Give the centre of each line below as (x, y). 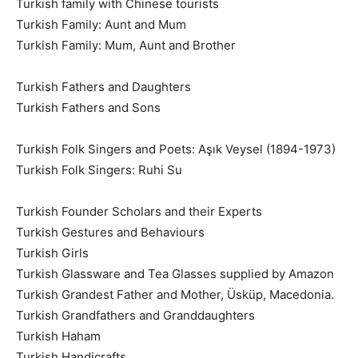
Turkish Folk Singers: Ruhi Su (99, 169)
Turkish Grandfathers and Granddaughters (135, 315)
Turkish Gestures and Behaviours (110, 232)
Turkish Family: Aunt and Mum (101, 24)
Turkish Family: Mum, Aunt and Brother (126, 45)
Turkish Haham (58, 336)
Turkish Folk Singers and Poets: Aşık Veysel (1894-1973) (176, 149)
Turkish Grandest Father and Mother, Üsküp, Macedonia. (175, 294)
